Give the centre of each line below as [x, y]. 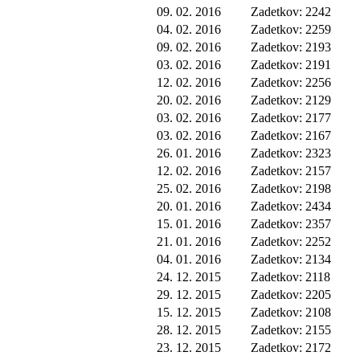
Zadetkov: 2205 [290, 294]
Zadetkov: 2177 [290, 117]
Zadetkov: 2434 [290, 206]
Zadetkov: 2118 [290, 276]
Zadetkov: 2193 [290, 47]
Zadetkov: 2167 [290, 135]
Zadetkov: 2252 [290, 241]
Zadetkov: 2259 [290, 29]
